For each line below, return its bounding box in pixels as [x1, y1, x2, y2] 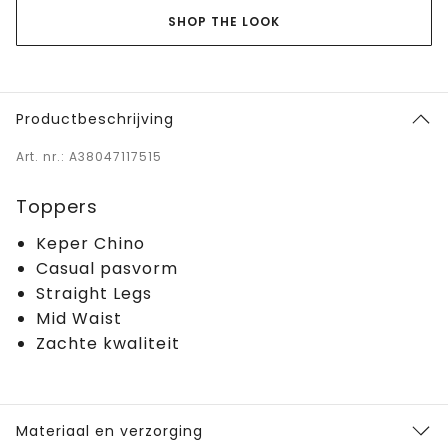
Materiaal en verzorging [16, 420, 203, 441]
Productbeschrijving [16, 108, 174, 129]
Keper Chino [36, 231, 145, 255]
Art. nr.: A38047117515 [16, 147, 162, 165]
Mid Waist [36, 306, 122, 330]
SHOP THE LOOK [168, 12, 280, 30]
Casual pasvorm [36, 256, 178, 280]
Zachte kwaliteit [36, 331, 180, 355]
